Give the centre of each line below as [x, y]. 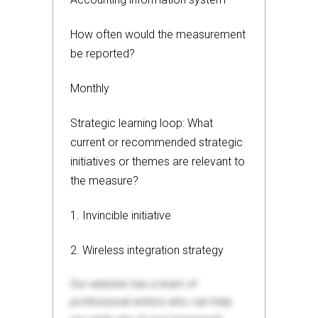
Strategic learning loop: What [142, 123]
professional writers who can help [151, 302]
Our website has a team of [133, 284]
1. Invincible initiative [121, 215]
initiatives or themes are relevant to [158, 161]
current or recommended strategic [157, 142]
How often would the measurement [158, 34]
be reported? [103, 54]
